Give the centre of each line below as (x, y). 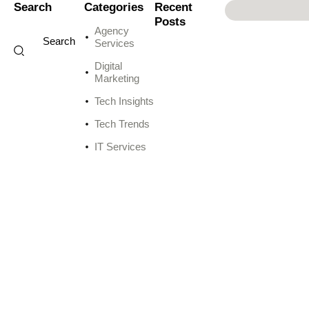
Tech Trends (122, 124)
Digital (108, 66)
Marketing (117, 78)
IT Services (120, 147)
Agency (112, 31)
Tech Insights (124, 101)
